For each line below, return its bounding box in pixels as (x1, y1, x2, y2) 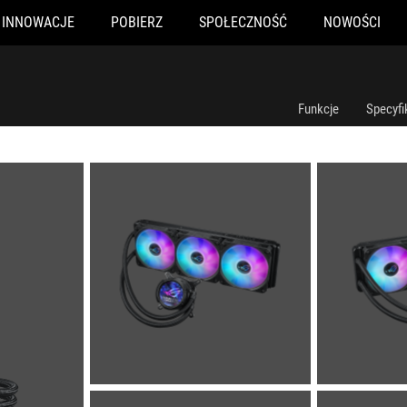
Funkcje (298, 101, 339, 117)
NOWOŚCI (323, 14, 381, 31)
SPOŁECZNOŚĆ (198, 14, 287, 31)
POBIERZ (110, 14, 163, 31)
